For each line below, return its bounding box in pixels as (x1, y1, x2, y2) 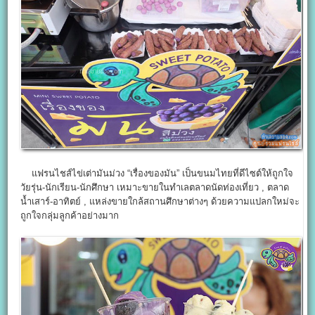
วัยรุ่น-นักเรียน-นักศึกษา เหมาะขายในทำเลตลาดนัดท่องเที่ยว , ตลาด (20, 181, 290, 193)
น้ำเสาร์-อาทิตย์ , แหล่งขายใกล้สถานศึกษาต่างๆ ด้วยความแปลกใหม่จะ (20, 195, 300, 207)
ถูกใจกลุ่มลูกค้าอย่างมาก (20, 210, 120, 221)
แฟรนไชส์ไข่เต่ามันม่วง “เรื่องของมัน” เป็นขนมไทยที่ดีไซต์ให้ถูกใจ (20, 167, 294, 179)
